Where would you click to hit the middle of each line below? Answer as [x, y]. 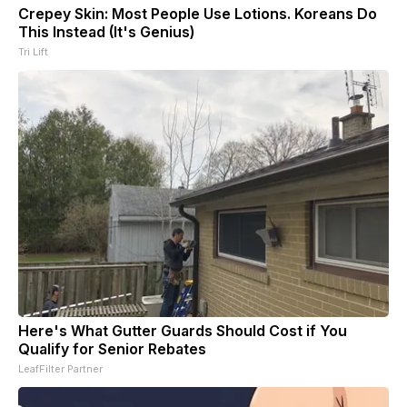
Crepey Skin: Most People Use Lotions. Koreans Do [198, 13]
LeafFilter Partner [60, 368]
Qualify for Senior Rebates [112, 348]
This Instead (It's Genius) [106, 31]
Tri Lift [33, 51]
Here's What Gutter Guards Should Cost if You [183, 330]
